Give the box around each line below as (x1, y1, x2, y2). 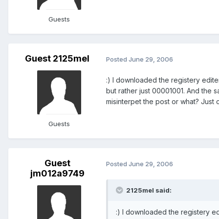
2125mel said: (125, 186, 172, 195)
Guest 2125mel (25, 53, 89, 64)
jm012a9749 (30, 168, 85, 179)
